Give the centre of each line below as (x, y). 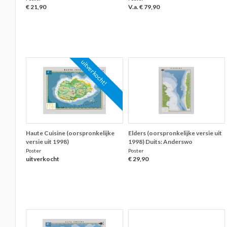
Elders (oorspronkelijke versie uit (175, 133)
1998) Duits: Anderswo (160, 142)
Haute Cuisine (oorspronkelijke (70, 133)
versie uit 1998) (48, 142)
